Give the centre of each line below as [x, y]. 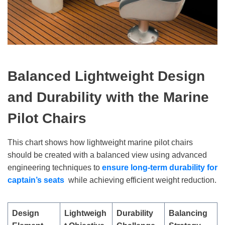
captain [22, 180]
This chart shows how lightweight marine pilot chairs [100, 142]
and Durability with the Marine [108, 97]
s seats [51, 180]
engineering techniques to [55, 167]
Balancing [188, 213]
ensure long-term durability [153, 167]
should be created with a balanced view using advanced [107, 155]
